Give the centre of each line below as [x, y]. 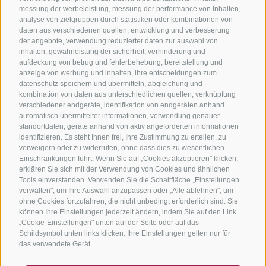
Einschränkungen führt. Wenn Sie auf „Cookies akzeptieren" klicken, [129, 158]
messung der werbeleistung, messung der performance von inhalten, [130, 9]
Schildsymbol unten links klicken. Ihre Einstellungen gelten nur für [125, 233]
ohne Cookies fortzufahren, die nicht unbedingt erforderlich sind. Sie [129, 201]
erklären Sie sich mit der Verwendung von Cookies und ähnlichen [124, 169]
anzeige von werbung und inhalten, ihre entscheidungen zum [118, 73]
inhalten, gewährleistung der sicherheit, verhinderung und [112, 51]
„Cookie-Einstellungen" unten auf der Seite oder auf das [109, 222]
